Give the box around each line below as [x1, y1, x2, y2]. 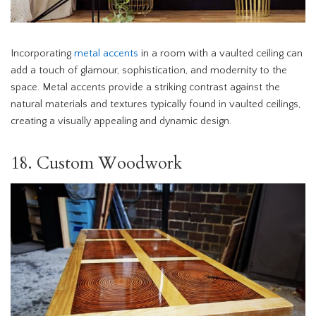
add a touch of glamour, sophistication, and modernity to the [11, 65, 287, 77]
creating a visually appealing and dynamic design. [11, 116, 231, 128]
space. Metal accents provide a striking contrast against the [11, 82, 280, 94]
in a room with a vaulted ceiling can [138, 48, 303, 60]
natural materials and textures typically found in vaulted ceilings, [11, 99, 300, 111]
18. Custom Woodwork [11, 152, 182, 176]
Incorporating [11, 48, 74, 60]
